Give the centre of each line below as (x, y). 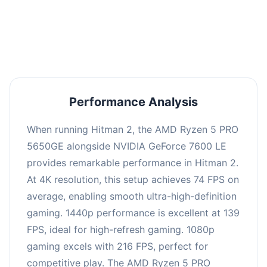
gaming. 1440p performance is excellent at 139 (133, 212)
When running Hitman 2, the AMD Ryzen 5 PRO (133, 129)
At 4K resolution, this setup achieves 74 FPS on (133, 179)
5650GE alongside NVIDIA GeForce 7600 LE (127, 146)
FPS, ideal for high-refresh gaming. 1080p (121, 229)
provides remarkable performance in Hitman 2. (133, 162)
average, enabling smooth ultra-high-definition (132, 196)
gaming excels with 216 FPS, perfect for (117, 246)
